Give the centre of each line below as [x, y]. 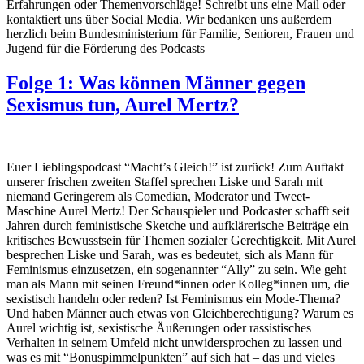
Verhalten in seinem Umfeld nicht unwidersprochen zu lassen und [174, 343]
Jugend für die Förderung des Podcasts [117, 49]
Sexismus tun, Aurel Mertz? [123, 105]
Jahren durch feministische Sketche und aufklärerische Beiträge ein [178, 226]
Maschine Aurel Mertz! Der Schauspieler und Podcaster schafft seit [178, 211]
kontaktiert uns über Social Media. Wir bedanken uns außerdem [169, 19]
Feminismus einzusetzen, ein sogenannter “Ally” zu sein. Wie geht [176, 270]
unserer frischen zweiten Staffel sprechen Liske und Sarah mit [165, 182]
